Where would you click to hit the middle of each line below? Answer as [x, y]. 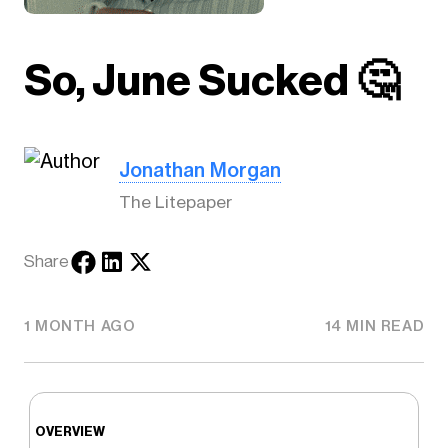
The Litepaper [176, 202]
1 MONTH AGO [79, 326]
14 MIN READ [374, 326]
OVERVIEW [69, 431]
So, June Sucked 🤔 [211, 81]
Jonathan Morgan [200, 169]
